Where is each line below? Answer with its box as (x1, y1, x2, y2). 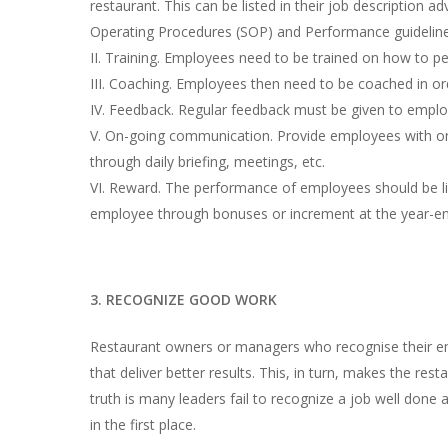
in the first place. (90, 415, 196, 434)
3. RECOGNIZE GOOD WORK (90, 290, 277, 309)
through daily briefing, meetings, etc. (90, 152, 325, 171)
